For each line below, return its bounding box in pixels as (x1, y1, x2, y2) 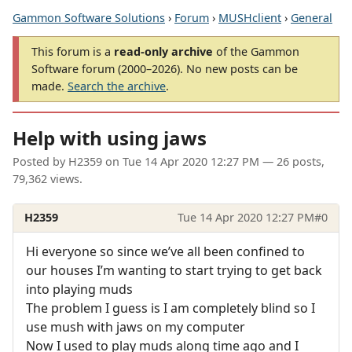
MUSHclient (218, 10, 281, 25)
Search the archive (68, 79, 166, 93)
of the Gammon (213, 44, 299, 59)
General (291, 10, 332, 25)
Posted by (13, 154, 68, 170)
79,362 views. (13, 171, 82, 187)
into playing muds (26, 280, 133, 298)
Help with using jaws (13, 125, 207, 152)
